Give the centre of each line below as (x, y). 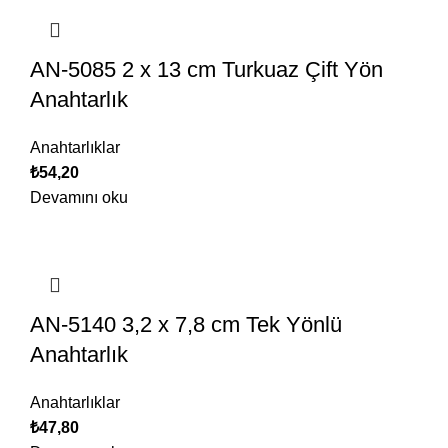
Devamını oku (79, 198)
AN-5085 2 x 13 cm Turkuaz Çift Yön (206, 70)
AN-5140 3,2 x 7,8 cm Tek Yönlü (186, 325)
